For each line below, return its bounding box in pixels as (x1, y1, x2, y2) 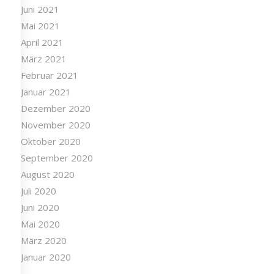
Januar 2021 (20, 86, 71, 98)
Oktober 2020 (20, 135, 81, 148)
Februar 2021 (20, 69, 78, 82)
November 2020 (20, 119, 91, 131)
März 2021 (20, 53, 67, 65)
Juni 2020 (20, 201, 59, 214)
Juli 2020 (20, 185, 56, 198)
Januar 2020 (20, 251, 71, 264)
